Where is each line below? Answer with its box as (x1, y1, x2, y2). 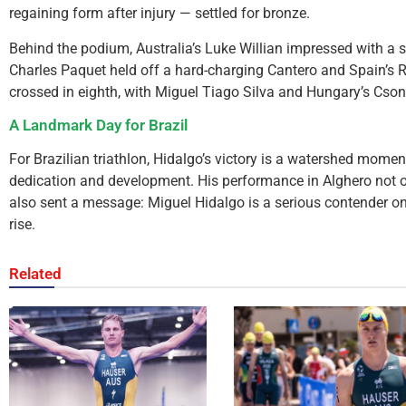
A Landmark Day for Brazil (9, 116, 188, 135)
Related (9, 265, 62, 284)
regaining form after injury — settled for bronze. (9, 5, 310, 23)
